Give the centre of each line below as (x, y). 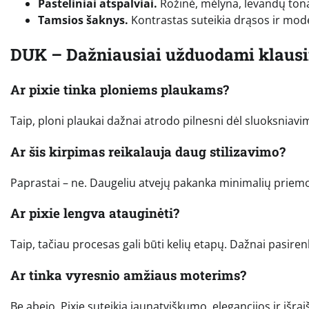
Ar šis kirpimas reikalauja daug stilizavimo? (148, 151)
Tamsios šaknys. (83, 20)
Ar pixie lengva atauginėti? (95, 213)
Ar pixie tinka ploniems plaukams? (120, 90)
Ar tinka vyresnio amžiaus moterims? (128, 275)
